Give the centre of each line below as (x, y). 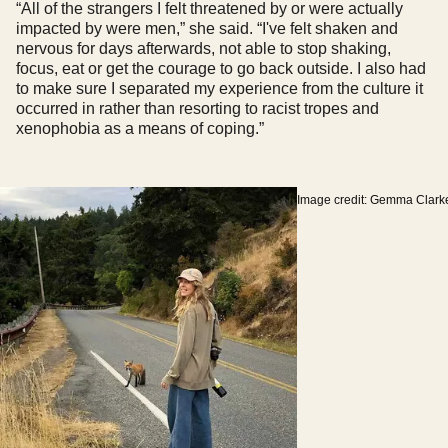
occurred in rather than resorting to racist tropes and (197, 108)
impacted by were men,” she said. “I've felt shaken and (207, 28)
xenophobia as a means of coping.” (140, 128)
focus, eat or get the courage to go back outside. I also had (221, 68)
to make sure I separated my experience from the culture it (219, 88)
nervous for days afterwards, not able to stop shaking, (203, 48)
